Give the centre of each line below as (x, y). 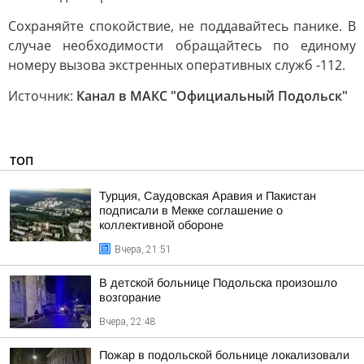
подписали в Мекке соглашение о (191, 210)
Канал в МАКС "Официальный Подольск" (212, 96)
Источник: (42, 96)
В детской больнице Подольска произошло (218, 283)
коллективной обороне (161, 225)
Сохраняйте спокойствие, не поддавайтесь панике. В (182, 26)
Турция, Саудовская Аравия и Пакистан (208, 196)
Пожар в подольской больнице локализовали (224, 355)
